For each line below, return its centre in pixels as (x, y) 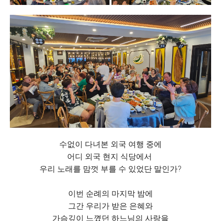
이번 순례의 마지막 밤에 (110, 193)
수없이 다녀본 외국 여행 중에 (110, 144)
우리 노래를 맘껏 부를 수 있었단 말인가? (110, 169)
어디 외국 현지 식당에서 (110, 156)
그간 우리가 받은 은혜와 (110, 206)
